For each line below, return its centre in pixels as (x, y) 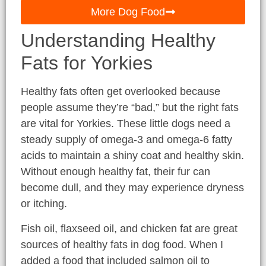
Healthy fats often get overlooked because (121, 92)
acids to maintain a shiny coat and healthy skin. (132, 156)
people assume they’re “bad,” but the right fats (130, 108)
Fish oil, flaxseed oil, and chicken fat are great (129, 228)
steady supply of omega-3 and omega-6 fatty (126, 140)
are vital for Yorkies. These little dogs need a (126, 124)
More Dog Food (128, 12)
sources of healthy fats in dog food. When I (122, 244)
